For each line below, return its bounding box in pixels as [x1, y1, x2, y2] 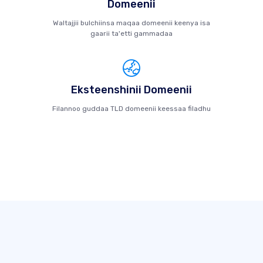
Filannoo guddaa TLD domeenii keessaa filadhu [52, 104, 211, 113]
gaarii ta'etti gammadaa [90, 29, 173, 38]
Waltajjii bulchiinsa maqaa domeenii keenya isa [52, 19, 210, 27]
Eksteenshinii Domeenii [70, 83, 192, 96]
